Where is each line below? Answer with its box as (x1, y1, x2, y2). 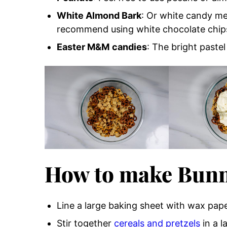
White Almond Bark (57, 10, 141, 21)
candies (112, 42, 147, 53)
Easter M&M (57, 42, 109, 53)
